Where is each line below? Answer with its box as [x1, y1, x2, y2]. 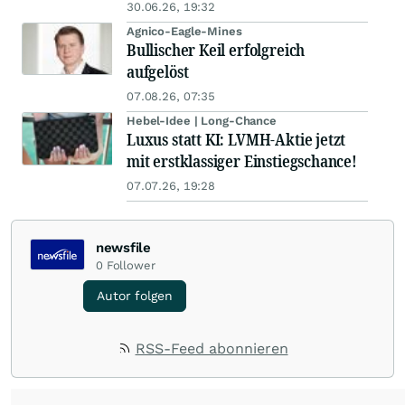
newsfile [96, 240, 151, 257]
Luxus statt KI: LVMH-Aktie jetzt [127, 128, 346, 151]
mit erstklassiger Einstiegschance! [127, 150, 357, 173]
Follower [106, 259, 155, 273]
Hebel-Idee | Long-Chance [127, 114, 277, 128]
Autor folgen [97, 288, 173, 304]
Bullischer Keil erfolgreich [127, 39, 306, 61]
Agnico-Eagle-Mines [127, 24, 242, 39]
